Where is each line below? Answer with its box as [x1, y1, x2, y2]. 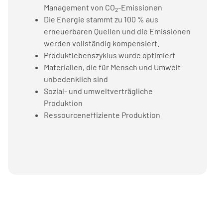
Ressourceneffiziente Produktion [44, 110, 160, 119]
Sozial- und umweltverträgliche [44, 86, 153, 96]
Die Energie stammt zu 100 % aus [44, 14, 158, 24]
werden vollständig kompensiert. [44, 38, 159, 48]
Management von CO [44, 2, 115, 12]
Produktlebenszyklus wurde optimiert [44, 50, 175, 60]
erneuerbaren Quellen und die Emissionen [44, 26, 191, 36]
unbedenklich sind [44, 74, 108, 84]
